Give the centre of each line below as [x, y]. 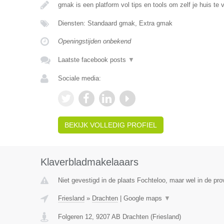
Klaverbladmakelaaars [89, 162]
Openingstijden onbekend [94, 41]
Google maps [143, 198]
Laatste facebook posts [93, 60]
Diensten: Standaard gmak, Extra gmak [115, 23]
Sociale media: [79, 78]
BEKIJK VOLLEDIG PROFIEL [110, 125]
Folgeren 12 [75, 217]
